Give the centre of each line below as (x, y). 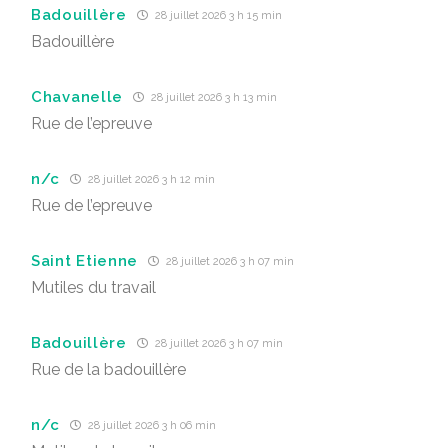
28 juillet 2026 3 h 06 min (151, 425)
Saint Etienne (85, 260)
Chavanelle (77, 96)
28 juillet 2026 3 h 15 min (216, 15)
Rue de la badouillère (108, 369)
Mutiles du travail (93, 287)
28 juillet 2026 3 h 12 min (150, 179)
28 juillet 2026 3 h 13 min (212, 97)
